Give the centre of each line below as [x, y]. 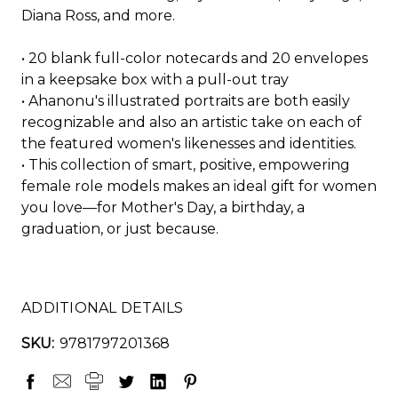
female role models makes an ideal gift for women [199, 186]
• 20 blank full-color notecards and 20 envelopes [195, 58]
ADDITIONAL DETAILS [103, 307]
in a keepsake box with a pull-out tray [155, 79]
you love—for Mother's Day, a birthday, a [163, 207]
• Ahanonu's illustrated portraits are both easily [186, 100]
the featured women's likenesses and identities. [189, 143]
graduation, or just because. [120, 228]
